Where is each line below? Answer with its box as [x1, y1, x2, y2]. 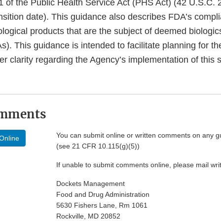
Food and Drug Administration [56, 190, 149, 199]
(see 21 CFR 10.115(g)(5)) [56, 142, 140, 150]
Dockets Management [56, 180, 125, 188]
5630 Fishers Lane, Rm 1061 [56, 201, 147, 210]
